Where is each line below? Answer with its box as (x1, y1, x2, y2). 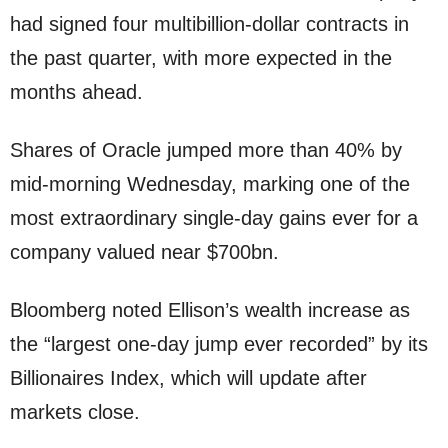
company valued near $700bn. (10, 241, 279, 264)
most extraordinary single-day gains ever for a (10, 207, 418, 230)
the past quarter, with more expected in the (10, 47, 392, 70)
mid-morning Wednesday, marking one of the (10, 173, 410, 196)
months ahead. (10, 81, 143, 104)
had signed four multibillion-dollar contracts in (10, 13, 409, 36)
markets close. (10, 401, 140, 424)
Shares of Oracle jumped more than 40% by (10, 139, 402, 162)
